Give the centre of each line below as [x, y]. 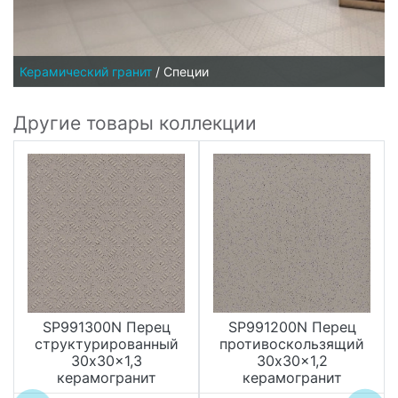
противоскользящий [292, 344]
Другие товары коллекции [135, 123]
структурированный [106, 344]
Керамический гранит [86, 72]
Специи [186, 72]
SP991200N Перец [292, 327]
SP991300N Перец [106, 327]
